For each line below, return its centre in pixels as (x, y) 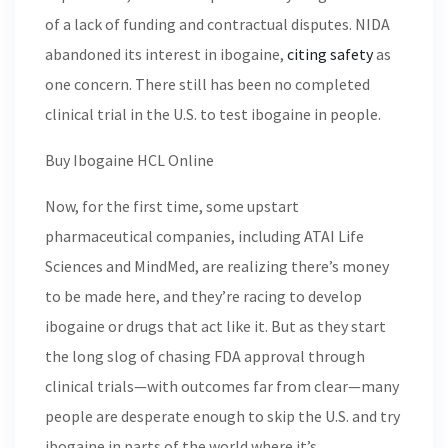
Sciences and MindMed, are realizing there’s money (217, 266)
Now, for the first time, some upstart (172, 206)
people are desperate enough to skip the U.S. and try (222, 416)
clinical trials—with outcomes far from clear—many (222, 386)
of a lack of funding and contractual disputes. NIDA (217, 24)
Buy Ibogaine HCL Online (129, 160)
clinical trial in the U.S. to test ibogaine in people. (213, 114)
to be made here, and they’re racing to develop (203, 296)
